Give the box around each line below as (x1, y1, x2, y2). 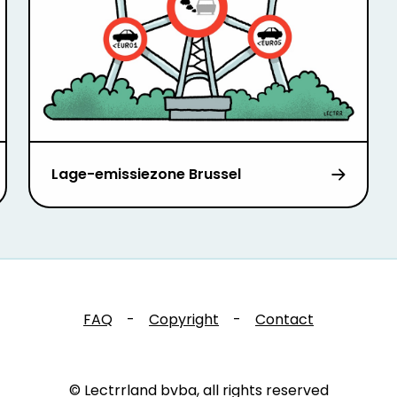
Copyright (149, 309, 219, 331)
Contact (255, 309, 314, 331)
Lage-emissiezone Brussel (51, 164, 241, 185)
